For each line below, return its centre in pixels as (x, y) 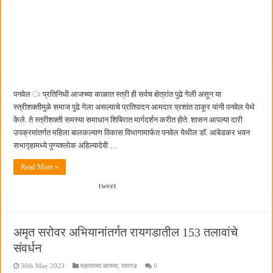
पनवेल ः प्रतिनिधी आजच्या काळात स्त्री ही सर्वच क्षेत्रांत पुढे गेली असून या (118, 94)
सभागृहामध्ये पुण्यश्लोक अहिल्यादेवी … (66, 145)
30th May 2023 (43, 265)
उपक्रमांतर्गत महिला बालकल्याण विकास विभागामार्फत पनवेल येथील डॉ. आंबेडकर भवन (132, 132)
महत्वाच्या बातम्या (99, 265)
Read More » (40, 167)
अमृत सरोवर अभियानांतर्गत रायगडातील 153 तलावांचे (126, 232)
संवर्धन (28, 248)
